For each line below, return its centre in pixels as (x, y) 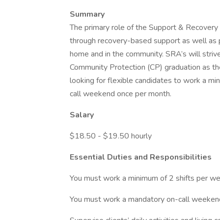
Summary (87, 14)
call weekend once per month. (122, 94)
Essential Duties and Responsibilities (142, 157)
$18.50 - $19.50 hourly (111, 136)
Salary (83, 115)
